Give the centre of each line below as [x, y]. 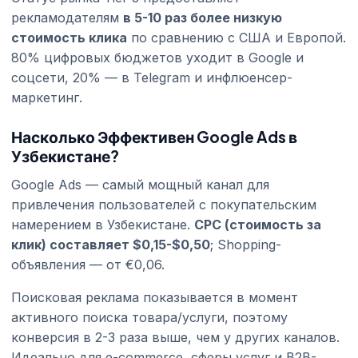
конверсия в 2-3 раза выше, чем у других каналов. [175, 337]
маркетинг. [47, 97]
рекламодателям [67, 17]
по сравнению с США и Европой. [237, 37]
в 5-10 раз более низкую [203, 17]
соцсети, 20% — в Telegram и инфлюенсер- [152, 77]
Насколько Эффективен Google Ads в [154, 136]
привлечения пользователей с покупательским [164, 204]
